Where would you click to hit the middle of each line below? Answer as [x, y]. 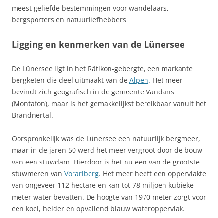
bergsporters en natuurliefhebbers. [70, 20]
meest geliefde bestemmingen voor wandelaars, [90, 8]
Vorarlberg [82, 173]
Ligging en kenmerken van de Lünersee [98, 44]
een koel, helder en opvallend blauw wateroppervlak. [98, 209]
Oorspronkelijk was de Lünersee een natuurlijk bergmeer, [106, 138]
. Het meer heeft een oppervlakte [153, 173]
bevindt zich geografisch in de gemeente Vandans [93, 92]
